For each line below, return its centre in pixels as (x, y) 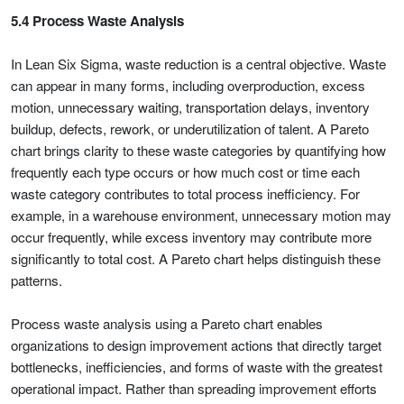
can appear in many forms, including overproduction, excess (188, 85)
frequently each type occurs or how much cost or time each (185, 172)
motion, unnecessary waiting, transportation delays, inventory (190, 107)
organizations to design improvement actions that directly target (196, 345)
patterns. (37, 280)
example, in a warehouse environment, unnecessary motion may (201, 215)
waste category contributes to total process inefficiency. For (185, 193)
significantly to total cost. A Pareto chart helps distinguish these (196, 258)
